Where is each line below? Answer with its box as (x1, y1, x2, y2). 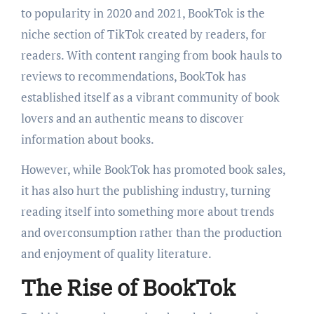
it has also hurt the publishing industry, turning (20, 182, 271, 199)
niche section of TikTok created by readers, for (20, 26, 266, 43)
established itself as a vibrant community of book (20, 89, 280, 106)
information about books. (20, 131, 154, 148)
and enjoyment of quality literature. (20, 245, 212, 262)
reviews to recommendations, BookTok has (20, 68, 246, 85)
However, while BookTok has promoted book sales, (20, 161, 285, 178)
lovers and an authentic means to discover (20, 110, 244, 127)
